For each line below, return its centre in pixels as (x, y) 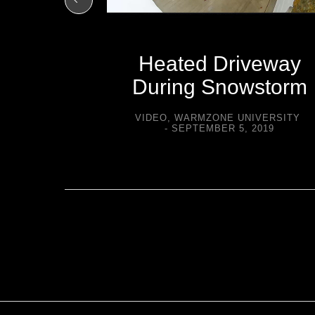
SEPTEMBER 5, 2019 (223, 128)
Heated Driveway (219, 64)
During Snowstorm (219, 87)
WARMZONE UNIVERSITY (237, 118)
